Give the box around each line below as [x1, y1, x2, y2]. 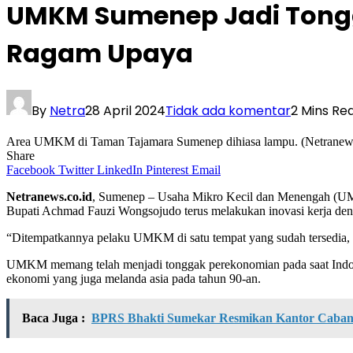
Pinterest [146, 162, 188, 176]
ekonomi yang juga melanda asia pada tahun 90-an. [6, 271, 261, 285]
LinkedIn [97, 162, 143, 176]
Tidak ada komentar [165, 101, 291, 120]
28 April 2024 [85, 101, 165, 120]
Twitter [58, 162, 94, 176]
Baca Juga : [22, 310, 85, 325]
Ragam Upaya [6, 35, 193, 72]
